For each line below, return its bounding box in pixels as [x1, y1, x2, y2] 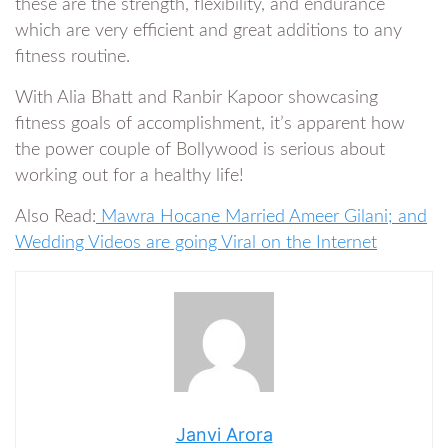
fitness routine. [15, 47, 130, 66]
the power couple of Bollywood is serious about [15, 140, 385, 159]
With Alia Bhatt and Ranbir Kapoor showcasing [15, 88, 378, 107]
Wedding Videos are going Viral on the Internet [15, 233, 377, 252]
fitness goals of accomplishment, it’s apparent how [15, 114, 405, 133]
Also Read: [15, 207, 96, 226]
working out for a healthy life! [15, 166, 244, 185]
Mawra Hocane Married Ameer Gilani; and [96, 207, 427, 226]
